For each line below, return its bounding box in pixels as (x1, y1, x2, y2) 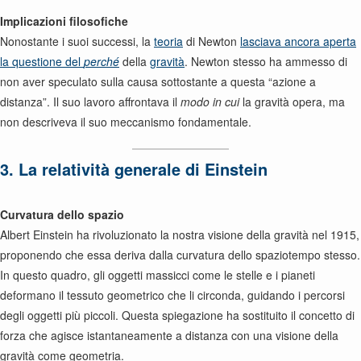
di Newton (183, 33, 240, 49)
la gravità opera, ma (239, 93, 345, 110)
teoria (154, 33, 183, 49)
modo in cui (180, 93, 239, 110)
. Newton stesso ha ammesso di (185, 53, 347, 69)
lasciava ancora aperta (240, 33, 356, 49)
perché (84, 53, 119, 69)
